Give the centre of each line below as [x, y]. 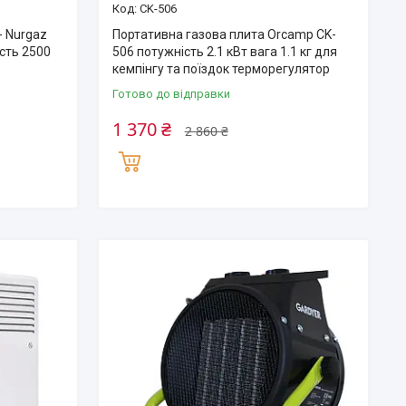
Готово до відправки [171, 93]
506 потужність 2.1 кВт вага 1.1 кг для [224, 51]
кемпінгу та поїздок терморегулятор [221, 68]
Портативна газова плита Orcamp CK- [224, 34]
